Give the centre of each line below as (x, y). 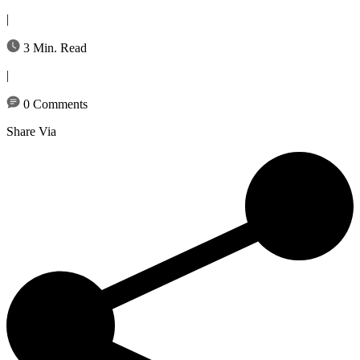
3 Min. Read (53, 47)
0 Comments (54, 104)
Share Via (31, 131)
